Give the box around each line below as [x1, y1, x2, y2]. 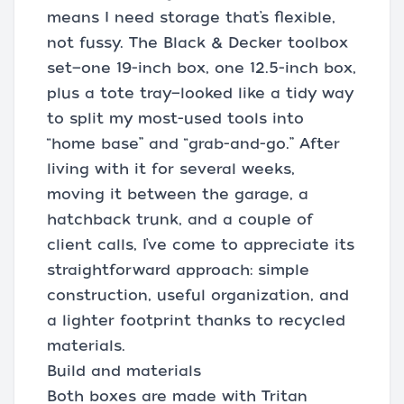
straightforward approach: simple [47, 262, 309, 279]
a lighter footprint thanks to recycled [47, 312, 345, 329]
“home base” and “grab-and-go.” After [47, 135, 340, 152]
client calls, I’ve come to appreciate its [47, 236, 354, 253]
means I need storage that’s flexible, [47, 9, 335, 26]
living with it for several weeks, [47, 161, 295, 178]
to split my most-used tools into [47, 110, 304, 127]
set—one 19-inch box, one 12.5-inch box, [47, 60, 356, 77]
